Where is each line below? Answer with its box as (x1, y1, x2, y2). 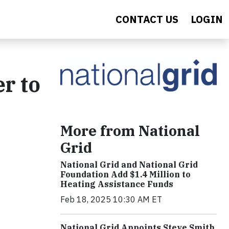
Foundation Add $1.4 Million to (60, 169, 191, 180)
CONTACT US (116, 12, 178, 26)
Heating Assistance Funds (60, 179, 173, 190)
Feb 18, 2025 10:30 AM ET (60, 194, 162, 205)
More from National (60, 121, 200, 141)
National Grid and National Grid (60, 159, 198, 170)
